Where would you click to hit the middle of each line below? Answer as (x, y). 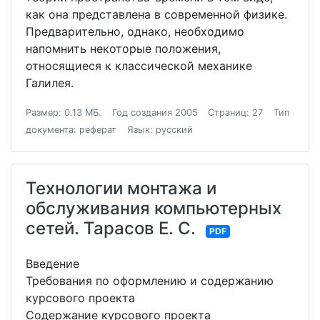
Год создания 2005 (155, 113)
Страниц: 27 (236, 113)
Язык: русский (160, 130)
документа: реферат (71, 130)
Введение (52, 264)
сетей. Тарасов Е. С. (111, 229)
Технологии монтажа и (121, 189)
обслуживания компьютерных (154, 209)
